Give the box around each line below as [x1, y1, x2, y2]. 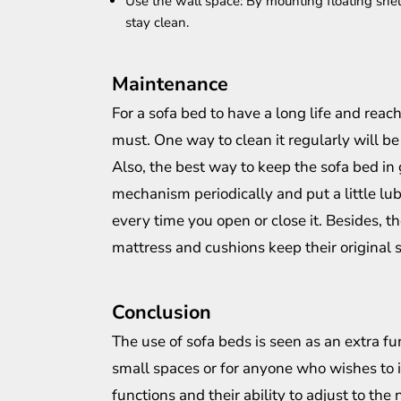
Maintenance [112, 71, 228, 98]
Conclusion [112, 299, 211, 327]
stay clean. [125, 13, 189, 32]
